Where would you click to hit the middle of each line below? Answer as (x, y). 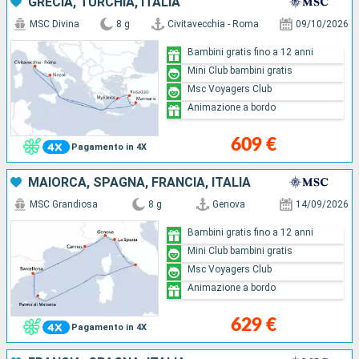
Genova (229, 204)
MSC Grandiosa (64, 204)
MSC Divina (54, 24)
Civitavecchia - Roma (213, 24)
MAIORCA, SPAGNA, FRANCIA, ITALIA (139, 182)
